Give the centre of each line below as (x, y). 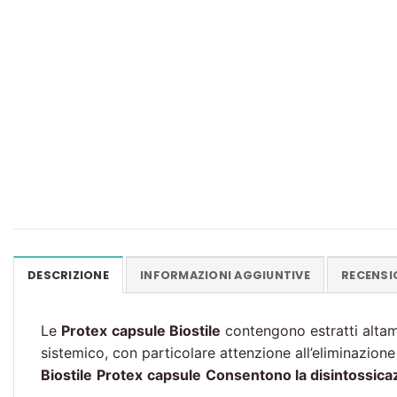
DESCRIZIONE (68, 276)
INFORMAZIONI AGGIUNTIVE (225, 276)
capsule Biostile (166, 331)
